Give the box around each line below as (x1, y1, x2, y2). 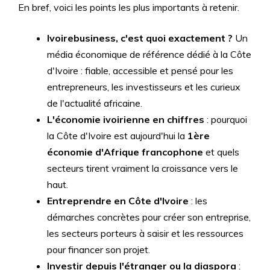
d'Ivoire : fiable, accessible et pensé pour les (47, 64, 233, 77)
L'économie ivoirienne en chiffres (47, 113, 204, 125)
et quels (203, 146, 239, 158)
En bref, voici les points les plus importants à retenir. (18, 1, 239, 13)
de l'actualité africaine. (47, 97, 142, 109)
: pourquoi (204, 113, 247, 125)
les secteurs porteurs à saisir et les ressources (47, 227, 243, 239)
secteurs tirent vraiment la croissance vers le (47, 162, 238, 174)
